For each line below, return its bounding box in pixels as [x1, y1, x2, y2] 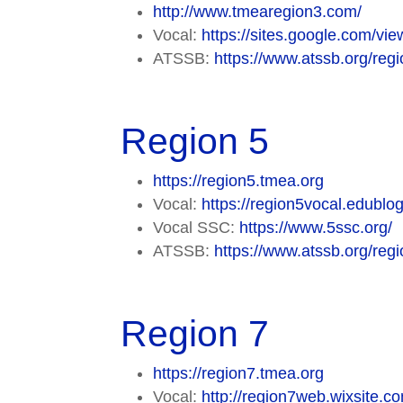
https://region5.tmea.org [153, 172, 325, 191]
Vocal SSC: [153, 219, 240, 237]
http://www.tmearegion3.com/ [153, 3, 363, 22]
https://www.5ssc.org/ [239, 219, 393, 237]
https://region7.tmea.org [153, 364, 325, 383]
